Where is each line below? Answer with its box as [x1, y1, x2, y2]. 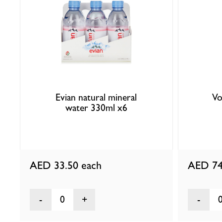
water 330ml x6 [65, 102, 127, 114]
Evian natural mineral [55, 92, 137, 104]
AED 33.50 [30, 159, 82, 171]
